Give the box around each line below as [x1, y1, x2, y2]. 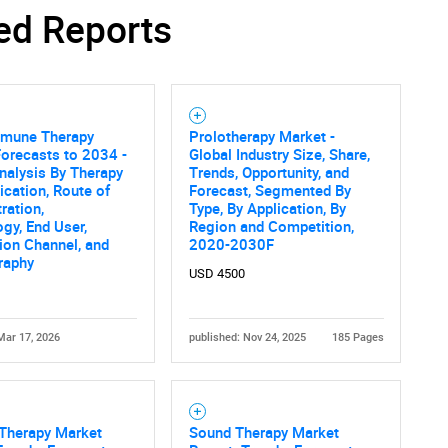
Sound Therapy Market [188, 421, 339, 442]
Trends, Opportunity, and [188, 161, 349, 182]
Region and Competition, [188, 215, 354, 236]
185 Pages [331, 330, 384, 344]
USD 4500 [188, 265, 245, 281]
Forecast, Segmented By [188, 179, 351, 200]
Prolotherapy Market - [188, 125, 335, 146]
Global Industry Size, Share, [188, 143, 370, 164]
